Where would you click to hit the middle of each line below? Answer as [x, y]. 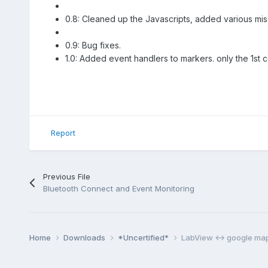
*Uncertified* [144, 237]
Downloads [85, 237]
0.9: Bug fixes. [93, 45]
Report [63, 133]
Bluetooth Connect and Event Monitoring [118, 188]
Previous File [66, 176]
